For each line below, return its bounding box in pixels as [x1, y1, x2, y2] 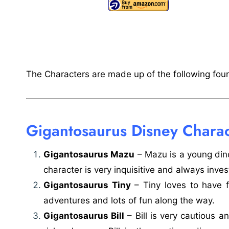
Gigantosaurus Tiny [43, 180, 131, 191]
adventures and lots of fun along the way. [43, 195, 215, 206]
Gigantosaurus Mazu [43, 149, 135, 160]
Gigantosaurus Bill [43, 211, 125, 221]
